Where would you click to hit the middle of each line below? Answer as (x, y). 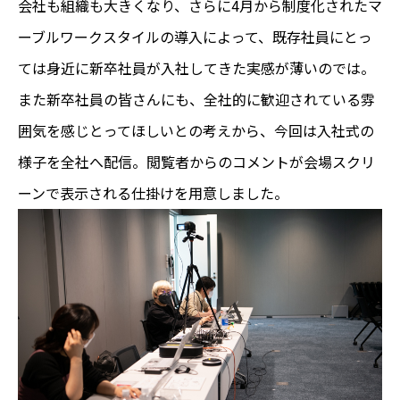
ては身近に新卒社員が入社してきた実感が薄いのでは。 (196, 68)
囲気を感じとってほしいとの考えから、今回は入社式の (196, 131)
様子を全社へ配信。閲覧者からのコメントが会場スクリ (196, 162)
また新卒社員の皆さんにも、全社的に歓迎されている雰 (196, 100)
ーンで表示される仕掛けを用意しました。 (153, 193)
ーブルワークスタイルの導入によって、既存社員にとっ (195, 37)
